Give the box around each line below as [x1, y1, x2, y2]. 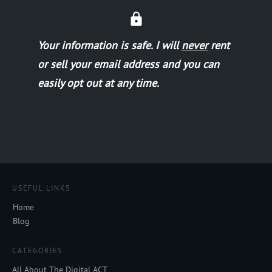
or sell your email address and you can [38, 57, 219, 71]
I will [155, 38, 182, 52]
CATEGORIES [12, 246, 63, 255]
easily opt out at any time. [38, 76, 159, 90]
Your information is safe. [38, 38, 155, 52]
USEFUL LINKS [12, 183, 70, 192]
